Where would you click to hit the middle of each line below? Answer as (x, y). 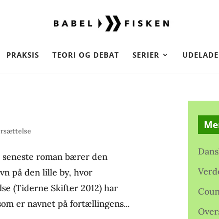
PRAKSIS (23, 55)
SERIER (146, 55)
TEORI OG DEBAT (86, 55)
